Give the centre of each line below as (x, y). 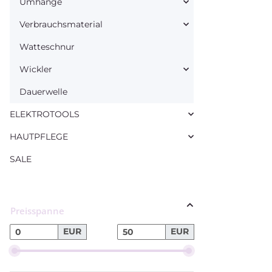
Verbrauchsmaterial (61, 24)
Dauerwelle (43, 91)
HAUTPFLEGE (39, 136)
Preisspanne (37, 210)
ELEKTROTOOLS (45, 114)
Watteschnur (47, 46)
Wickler (36, 69)
